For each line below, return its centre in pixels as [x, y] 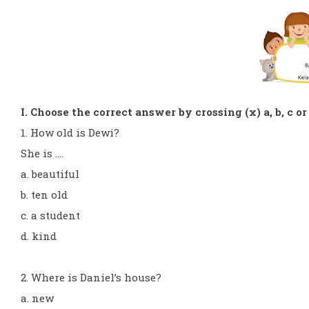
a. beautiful [50, 174]
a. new [37, 298]
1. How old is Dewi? [70, 132]
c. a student [50, 215]
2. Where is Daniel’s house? [91, 277]
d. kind [39, 236]
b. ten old [44, 195]
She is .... [42, 153]
